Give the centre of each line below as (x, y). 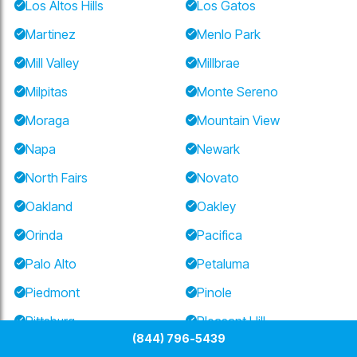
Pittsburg (50, 321)
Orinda (44, 235)
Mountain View (238, 120)
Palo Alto (51, 263)
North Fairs (57, 177)
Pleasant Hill (231, 321)
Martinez (51, 34)
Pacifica (220, 235)
